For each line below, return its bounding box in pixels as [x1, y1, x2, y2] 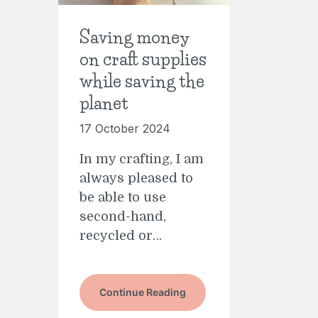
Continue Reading [99, 286, 186, 299]
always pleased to [79, 171, 193, 186]
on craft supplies [79, 49, 207, 70]
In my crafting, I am [79, 152, 204, 167]
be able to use [79, 190, 166, 205]
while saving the [79, 71, 204, 92]
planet [79, 93, 128, 114]
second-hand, [79, 209, 166, 224]
